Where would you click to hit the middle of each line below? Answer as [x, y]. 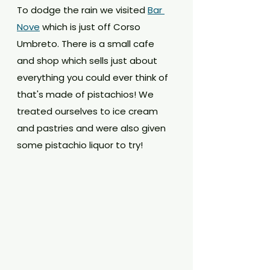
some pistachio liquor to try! [80, 145]
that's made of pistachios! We [86, 94]
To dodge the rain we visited [82, 10]
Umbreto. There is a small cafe [87, 44]
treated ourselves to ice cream [89, 111]
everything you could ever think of [94, 77]
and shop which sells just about [88, 61]
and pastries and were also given [93, 128]
